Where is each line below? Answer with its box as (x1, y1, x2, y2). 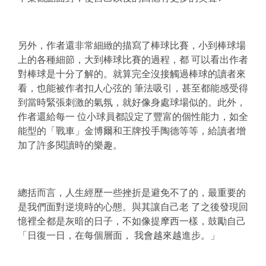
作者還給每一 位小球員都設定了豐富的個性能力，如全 (18, 112, 248, 122)
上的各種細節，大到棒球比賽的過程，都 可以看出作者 (18, 55, 248, 65)
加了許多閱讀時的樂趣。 (18, 140, 122, 151)
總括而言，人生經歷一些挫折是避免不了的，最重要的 (18, 188, 246, 198)
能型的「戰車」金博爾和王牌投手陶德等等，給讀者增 (18, 126, 246, 137)
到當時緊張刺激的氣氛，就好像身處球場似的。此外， (18, 97, 246, 108)
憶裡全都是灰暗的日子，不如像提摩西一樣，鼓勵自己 (18, 216, 246, 227)
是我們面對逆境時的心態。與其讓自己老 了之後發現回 (18, 202, 248, 213)
